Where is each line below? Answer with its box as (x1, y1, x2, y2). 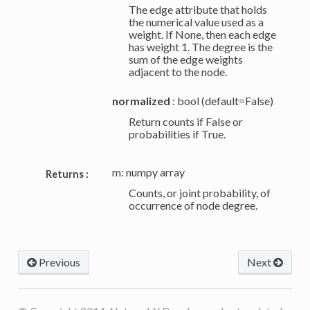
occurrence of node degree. (128, 199, 257, 212)
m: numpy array (111, 165, 185, 179)
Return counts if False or (128, 115, 243, 129)
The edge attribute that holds (128, 3, 267, 17)
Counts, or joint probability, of (128, 186, 271, 200)
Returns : (45, 168, 89, 181)
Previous (36, 255, 80, 269)
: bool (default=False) (170, 94, 273, 108)
